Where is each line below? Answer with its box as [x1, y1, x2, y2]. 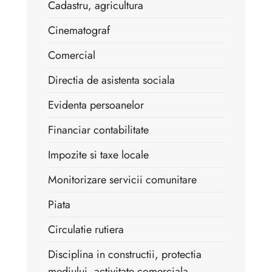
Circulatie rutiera [48, 221, 124, 237]
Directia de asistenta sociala [48, 72, 175, 88]
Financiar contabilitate [48, 121, 149, 138]
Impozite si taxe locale [48, 146, 149, 163]
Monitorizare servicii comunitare [48, 171, 197, 188]
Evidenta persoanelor [48, 97, 144, 113]
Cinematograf [48, 22, 110, 38]
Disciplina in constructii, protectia [48, 246, 202, 262]
